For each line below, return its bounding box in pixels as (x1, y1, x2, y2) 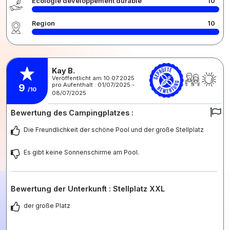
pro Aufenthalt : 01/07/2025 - (52, 81, 135, 88)
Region (32, 19, 55, 27)
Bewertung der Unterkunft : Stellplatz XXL (11, 184, 165, 193)
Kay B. (52, 66, 75, 75)
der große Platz (24, 201, 70, 209)
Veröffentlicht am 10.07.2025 (52, 74, 135, 82)
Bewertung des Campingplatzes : (11, 108, 133, 117)
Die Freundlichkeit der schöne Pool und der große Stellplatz (24, 125, 204, 133)
